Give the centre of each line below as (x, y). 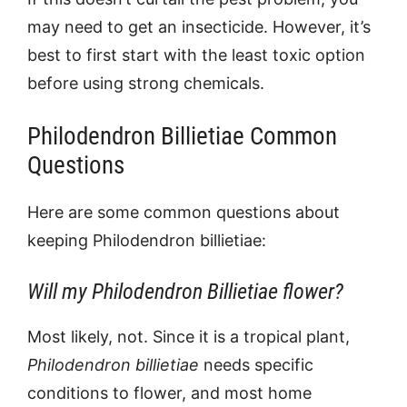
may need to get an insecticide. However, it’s (199, 27)
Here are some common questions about (184, 212)
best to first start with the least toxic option (196, 55)
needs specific (256, 365)
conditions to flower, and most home (169, 393)
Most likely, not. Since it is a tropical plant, (189, 337)
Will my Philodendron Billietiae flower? (185, 292)
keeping (60, 240)
